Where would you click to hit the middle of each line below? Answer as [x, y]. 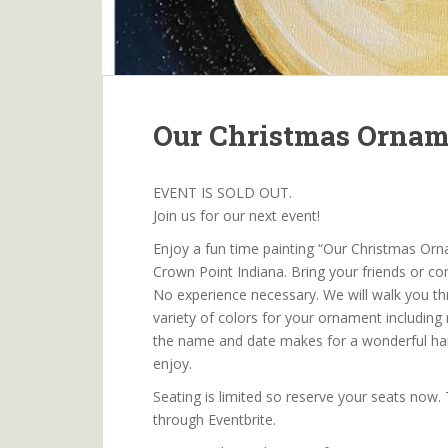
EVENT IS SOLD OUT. [222, 192]
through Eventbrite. [214, 419]
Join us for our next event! [236, 215]
